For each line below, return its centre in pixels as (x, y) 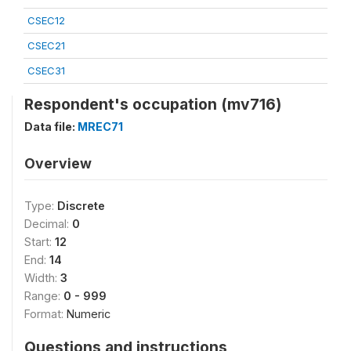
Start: (40, 242)
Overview (58, 163)
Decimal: (48, 224)
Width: (42, 278)
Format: (45, 314)
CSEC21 (46, 45)
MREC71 (100, 127)
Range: (44, 296)
